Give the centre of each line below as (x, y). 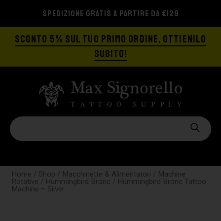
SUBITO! (110, 54)
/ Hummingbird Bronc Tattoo (159, 181)
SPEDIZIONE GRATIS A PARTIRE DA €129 (110, 14)
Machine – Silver (38, 189)
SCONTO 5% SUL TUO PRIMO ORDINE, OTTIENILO (110, 39)
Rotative (25, 181)
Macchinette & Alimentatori (107, 174)
